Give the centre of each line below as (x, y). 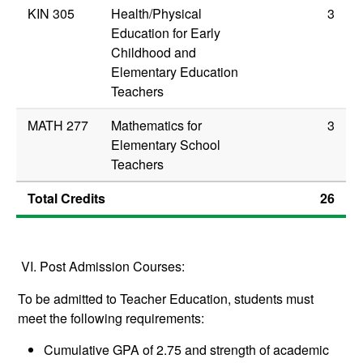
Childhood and (154, 53)
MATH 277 (58, 126)
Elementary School (166, 145)
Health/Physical (157, 14)
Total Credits (67, 199)
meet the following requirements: (111, 318)
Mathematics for (157, 126)
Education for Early (166, 33)
